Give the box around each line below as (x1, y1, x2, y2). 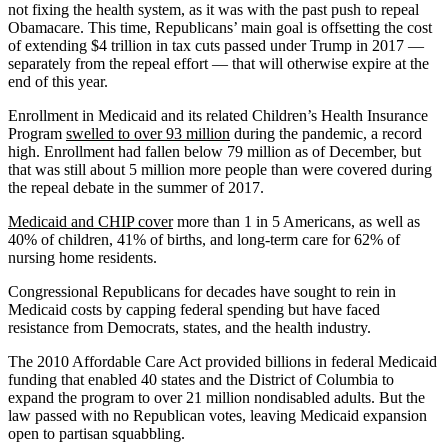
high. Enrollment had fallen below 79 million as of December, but (8, 142, 421, 160)
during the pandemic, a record (230, 124, 422, 142)
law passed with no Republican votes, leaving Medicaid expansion (8, 406, 427, 424)
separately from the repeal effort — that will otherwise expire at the (8, 54, 429, 72)
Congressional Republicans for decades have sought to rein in (8, 282, 396, 300)
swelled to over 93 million (66, 124, 230, 142)
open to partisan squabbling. (8, 424, 185, 442)
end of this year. (8, 72, 108, 90)
